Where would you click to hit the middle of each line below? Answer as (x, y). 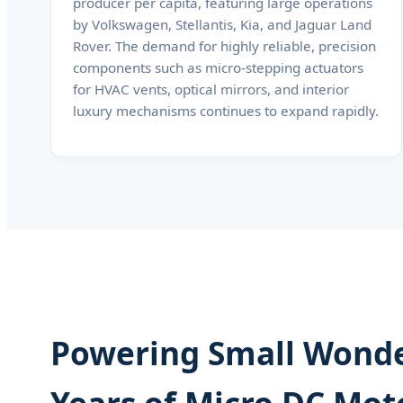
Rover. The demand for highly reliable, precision (224, 45)
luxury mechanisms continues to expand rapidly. (226, 110)
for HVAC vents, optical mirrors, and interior (211, 89)
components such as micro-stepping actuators (218, 67)
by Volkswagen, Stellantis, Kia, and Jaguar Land (222, 24)
